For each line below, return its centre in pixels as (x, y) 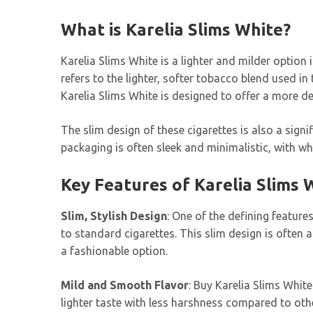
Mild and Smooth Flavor (125, 285)
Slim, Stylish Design (114, 216)
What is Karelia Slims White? (176, 29)
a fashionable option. (114, 251)
